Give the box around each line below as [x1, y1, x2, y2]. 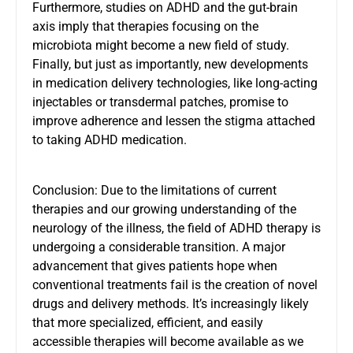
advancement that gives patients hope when [32, 258, 277, 273]
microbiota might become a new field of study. [32, 37, 289, 53]
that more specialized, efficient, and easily [32, 314, 263, 330]
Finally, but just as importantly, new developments [32, 56, 308, 72]
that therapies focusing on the [89, 18, 258, 34]
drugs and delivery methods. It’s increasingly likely [32, 295, 309, 311]
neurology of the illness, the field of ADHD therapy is [32, 220, 321, 236]
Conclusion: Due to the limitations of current [32, 182, 277, 198]
